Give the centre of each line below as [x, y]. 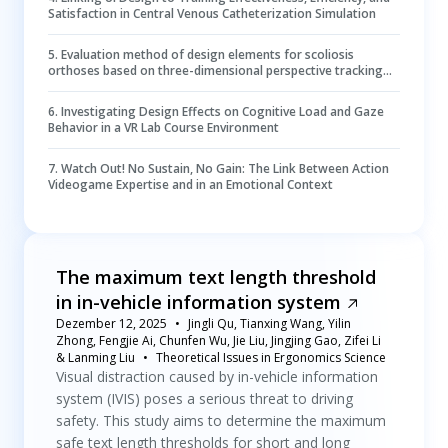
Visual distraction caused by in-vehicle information [217, 376]
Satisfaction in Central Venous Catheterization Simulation [212, 13]
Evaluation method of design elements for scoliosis [207, 54]
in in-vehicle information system [198, 302]
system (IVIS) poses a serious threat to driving [204, 398]
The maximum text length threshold [216, 277]
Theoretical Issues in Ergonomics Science [271, 357]
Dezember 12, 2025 [111, 323]
